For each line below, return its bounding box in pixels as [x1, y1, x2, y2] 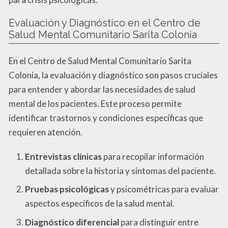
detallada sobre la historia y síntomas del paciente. [25, 165, 216, 176]
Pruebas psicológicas [25, 184, 109, 195]
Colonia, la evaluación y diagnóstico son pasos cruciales [9, 69, 218, 80]
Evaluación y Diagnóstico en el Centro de [9, 16, 201, 29]
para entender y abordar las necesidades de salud [9, 83, 195, 95]
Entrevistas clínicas [25, 151, 102, 162]
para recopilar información [102, 151, 204, 162]
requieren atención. [9, 126, 82, 137]
